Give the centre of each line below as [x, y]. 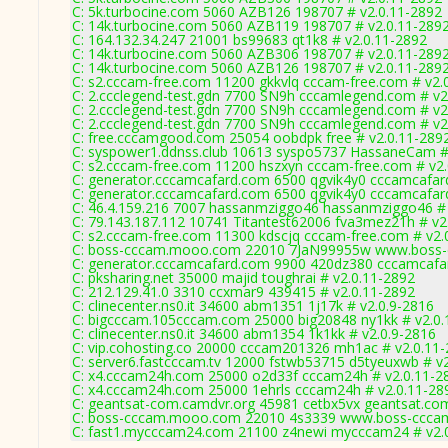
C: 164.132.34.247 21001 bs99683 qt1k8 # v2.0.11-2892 [249, 39]
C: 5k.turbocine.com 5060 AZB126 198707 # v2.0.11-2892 [257, 11]
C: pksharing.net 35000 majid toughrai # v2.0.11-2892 [243, 277]
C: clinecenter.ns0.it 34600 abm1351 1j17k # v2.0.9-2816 [253, 305]
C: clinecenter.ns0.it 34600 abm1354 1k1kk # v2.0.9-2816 [254, 333]
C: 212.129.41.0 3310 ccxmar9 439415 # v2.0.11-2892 [243, 291]
